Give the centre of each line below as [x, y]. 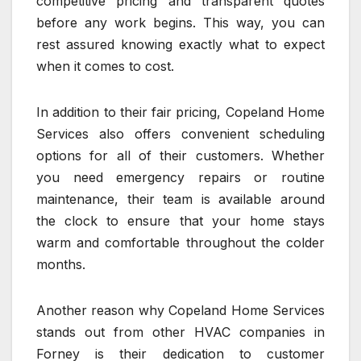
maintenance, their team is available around [180, 199]
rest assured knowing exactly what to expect [180, 45]
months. [61, 265]
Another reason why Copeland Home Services [180, 311]
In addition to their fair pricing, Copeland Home [180, 112]
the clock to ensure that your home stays [180, 221]
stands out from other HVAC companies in [180, 332]
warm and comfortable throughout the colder [180, 243]
